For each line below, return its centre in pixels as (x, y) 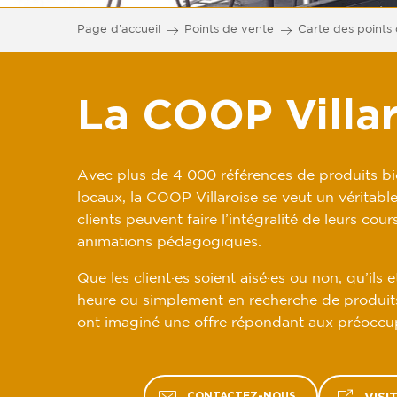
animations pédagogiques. (169, 242)
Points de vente (229, 30)
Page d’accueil (119, 30)
